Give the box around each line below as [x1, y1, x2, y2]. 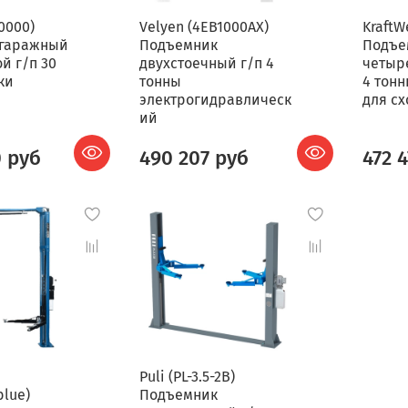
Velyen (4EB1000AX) [138, 17, 269, 36]
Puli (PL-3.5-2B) [138, 367, 235, 385]
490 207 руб [138, 145, 249, 170]
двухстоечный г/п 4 [138, 54, 274, 72]
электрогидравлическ [138, 90, 291, 108]
